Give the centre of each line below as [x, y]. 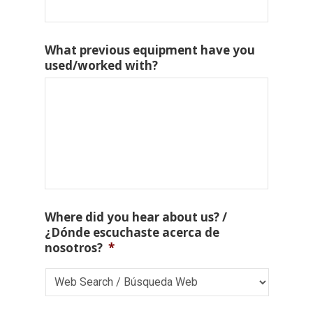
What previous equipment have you [150, 50]
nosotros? [74, 247]
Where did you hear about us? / [136, 217]
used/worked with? [102, 65]
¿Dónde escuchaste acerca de [132, 232]
